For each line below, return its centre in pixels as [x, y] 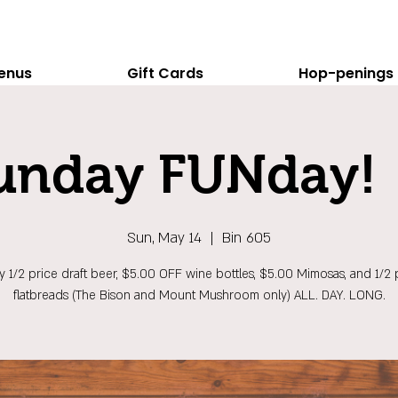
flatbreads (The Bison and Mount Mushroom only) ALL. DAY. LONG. [199, 295]
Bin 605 [247, 238]
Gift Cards [165, 73]
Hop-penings [346, 73]
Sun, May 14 [164, 238]
